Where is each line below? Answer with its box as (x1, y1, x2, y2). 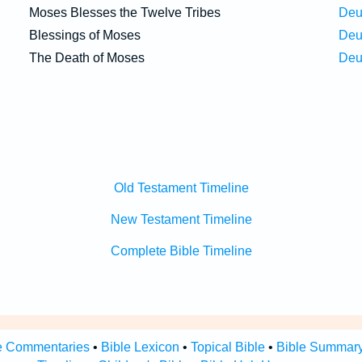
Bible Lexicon (101, 340, 179, 354)
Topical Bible (191, 340, 265, 354)
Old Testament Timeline (113, 181, 249, 195)
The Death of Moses (28, 51, 145, 65)
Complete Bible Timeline (110, 244, 252, 258)
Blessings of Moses (28, 28, 141, 42)
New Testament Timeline (110, 213, 252, 226)
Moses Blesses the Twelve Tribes (28, 6, 221, 19)
